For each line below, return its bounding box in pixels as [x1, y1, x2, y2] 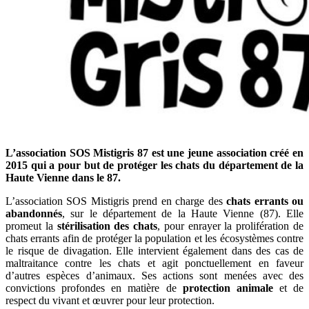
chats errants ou [226, 195, 304, 207]
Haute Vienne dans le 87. [6, 171, 121, 183]
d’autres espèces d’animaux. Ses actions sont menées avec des [6, 269, 303, 281]
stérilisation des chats [57, 219, 158, 232]
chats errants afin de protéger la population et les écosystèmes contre [6, 232, 303, 244]
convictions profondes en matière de [6, 281, 183, 294]
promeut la [6, 219, 57, 232]
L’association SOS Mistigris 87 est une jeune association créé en [6, 146, 303, 159]
